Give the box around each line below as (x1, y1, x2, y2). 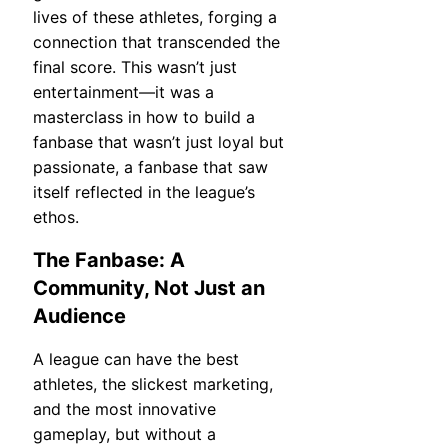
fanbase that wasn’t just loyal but (33, 131, 284, 152)
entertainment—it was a (33, 81, 214, 102)
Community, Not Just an (33, 276, 265, 301)
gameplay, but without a (33, 423, 216, 444)
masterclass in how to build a (33, 106, 255, 127)
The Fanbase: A (33, 248, 185, 273)
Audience (33, 304, 126, 329)
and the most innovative (33, 398, 216, 419)
